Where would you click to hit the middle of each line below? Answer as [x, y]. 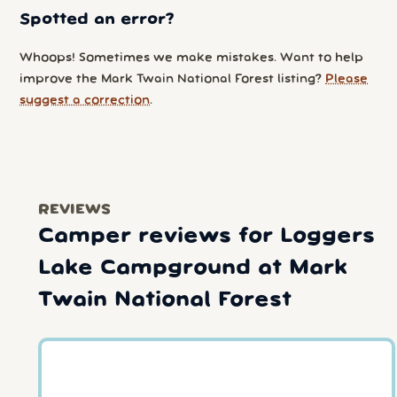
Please [347, 79]
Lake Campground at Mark [192, 268]
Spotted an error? [97, 19]
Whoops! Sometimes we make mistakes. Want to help [192, 58]
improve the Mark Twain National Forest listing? [173, 79]
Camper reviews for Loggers [206, 236]
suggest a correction [85, 100]
